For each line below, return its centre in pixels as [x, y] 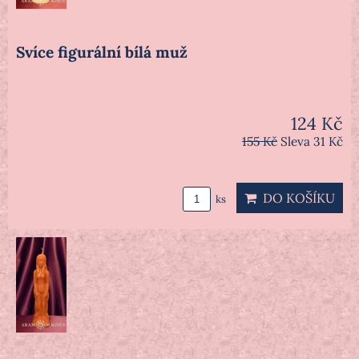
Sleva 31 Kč [312, 142]
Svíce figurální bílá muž [102, 52]
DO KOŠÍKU [296, 198]
